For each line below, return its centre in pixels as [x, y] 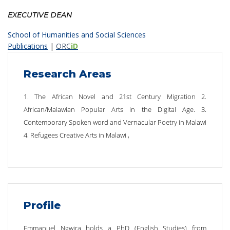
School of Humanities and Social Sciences [77, 35]
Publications [28, 46]
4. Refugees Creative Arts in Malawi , [76, 135]
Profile [42, 205]
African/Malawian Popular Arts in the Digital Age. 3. [115, 109]
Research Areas [68, 74]
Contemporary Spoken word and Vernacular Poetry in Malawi [115, 122]
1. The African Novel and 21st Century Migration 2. [115, 97]
